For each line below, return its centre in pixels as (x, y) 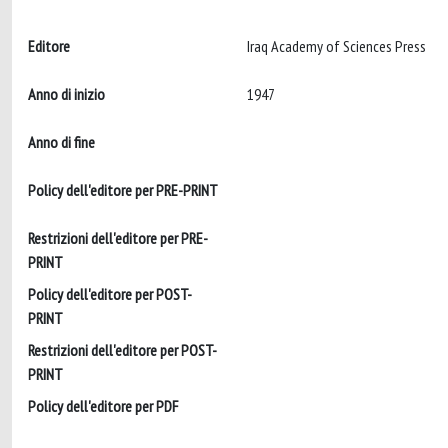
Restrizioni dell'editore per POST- (122, 350)
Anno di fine (61, 142)
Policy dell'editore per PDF (103, 406)
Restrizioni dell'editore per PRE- (118, 238)
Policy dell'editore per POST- (110, 294)
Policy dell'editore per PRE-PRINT (123, 190)
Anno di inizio (66, 94)
